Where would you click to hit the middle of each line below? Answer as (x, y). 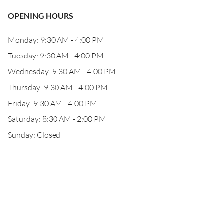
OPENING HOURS (41, 16)
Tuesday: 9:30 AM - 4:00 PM (56, 55)
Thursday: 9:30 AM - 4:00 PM (58, 87)
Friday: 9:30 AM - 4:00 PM (53, 103)
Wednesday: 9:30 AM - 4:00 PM (62, 71)
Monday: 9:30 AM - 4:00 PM (56, 40)
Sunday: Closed (34, 135)
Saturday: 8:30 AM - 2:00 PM (57, 119)
